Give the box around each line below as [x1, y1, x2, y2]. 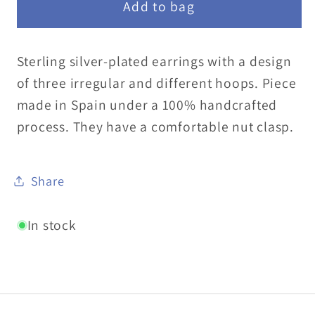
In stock [27, 216, 77, 235]
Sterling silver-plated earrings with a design [16, 52, 292, 71]
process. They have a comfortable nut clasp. [16, 117, 295, 136]
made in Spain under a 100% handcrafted [16, 96, 278, 115]
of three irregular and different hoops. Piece [16, 74, 297, 93]
